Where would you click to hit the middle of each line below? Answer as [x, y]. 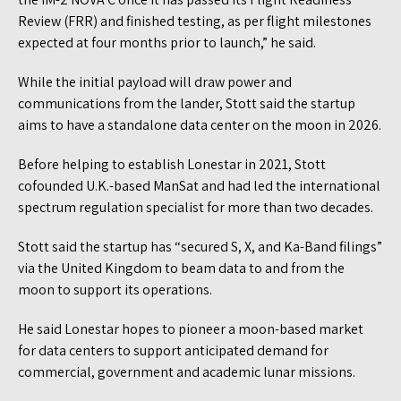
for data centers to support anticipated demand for [173, 351]
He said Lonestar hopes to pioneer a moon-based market [191, 329]
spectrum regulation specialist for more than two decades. [196, 208]
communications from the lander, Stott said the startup [187, 104]
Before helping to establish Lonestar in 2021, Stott [172, 165]
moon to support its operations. [115, 290]
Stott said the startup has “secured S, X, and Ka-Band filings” [200, 247]
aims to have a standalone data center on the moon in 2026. [200, 125]
